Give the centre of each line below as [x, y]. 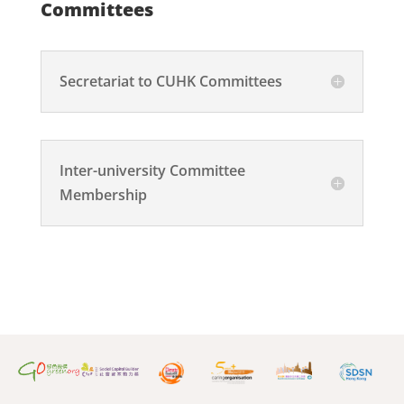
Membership [103, 194]
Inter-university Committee [152, 170]
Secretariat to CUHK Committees [170, 81]
